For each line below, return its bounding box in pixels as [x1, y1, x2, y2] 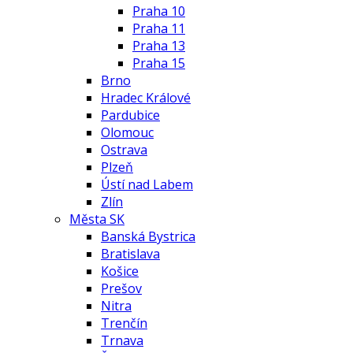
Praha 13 [132, 37, 185, 54]
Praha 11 [132, 20, 185, 37]
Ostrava [101, 141, 147, 158]
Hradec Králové [101, 89, 191, 106]
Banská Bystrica [101, 228, 195, 245]
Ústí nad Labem [101, 176, 193, 193]
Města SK [69, 210, 124, 228]
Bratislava [101, 245, 160, 262]
